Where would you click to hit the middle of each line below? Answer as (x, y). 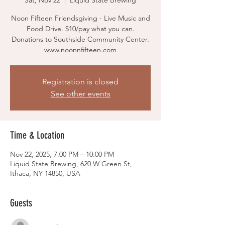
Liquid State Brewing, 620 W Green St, (71, 164)
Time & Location (37, 135)
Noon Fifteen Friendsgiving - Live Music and (80, 18)
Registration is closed (80, 82)
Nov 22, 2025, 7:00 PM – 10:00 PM (62, 154)
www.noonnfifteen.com (80, 50)
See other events (80, 94)
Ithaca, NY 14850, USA (45, 173)
